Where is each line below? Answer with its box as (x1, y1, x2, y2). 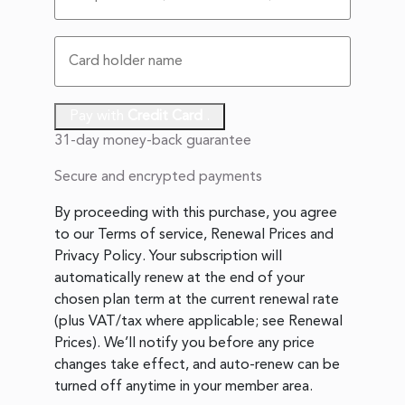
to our (54, 228, 98, 243)
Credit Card (127, 109, 202, 125)
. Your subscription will (142, 250, 282, 265)
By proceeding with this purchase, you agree (54, 206, 337, 221)
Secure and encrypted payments (54, 170, 262, 185)
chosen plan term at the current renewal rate (54, 293, 339, 308)
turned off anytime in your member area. (54, 380, 313, 395)
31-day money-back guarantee (54, 134, 251, 149)
